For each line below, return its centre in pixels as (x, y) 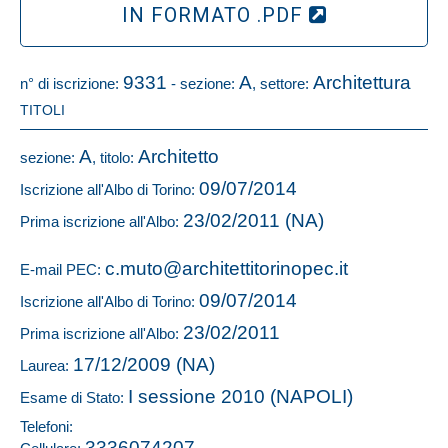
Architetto (178, 156)
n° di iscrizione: (71, 83)
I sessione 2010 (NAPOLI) (240, 396)
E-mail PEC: (62, 269)
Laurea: (46, 365)
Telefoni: (46, 426)
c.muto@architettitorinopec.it (226, 268)
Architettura (362, 82)
